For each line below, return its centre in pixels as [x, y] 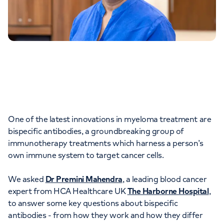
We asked [27, 179]
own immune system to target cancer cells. [86, 155]
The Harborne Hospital [168, 191]
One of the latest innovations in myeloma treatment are [110, 119]
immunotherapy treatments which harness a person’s [106, 143]
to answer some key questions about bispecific [93, 203]
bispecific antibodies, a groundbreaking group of [96, 131]
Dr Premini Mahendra [84, 179]
